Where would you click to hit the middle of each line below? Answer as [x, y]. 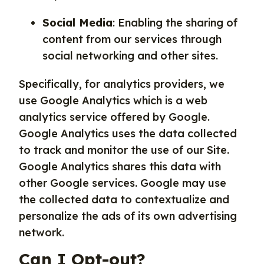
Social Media [77, 23]
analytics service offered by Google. [114, 117]
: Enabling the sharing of [175, 23]
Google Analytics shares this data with [120, 166]
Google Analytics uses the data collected [128, 133]
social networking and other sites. [130, 56]
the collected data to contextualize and [124, 199]
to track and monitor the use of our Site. [124, 150]
